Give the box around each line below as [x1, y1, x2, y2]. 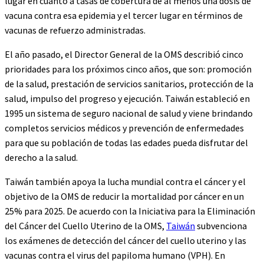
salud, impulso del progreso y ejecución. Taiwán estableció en [5, 93, 250, 104]
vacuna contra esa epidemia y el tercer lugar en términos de [5, 9, 243, 21]
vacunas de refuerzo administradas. [5, 24, 146, 36]
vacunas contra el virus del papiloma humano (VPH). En [5, 249, 225, 261]
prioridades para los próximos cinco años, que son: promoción [5, 63, 252, 75]
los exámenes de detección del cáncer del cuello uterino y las [5, 235, 246, 246]
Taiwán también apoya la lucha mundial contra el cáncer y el [5, 176, 246, 187]
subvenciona [195, 220, 247, 232]
